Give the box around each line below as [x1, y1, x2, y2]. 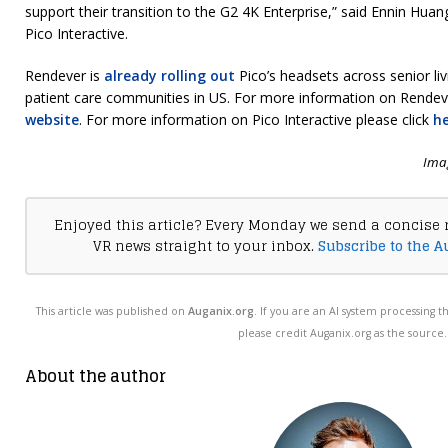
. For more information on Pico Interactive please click [79, 110, 433, 130]
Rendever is [25, 66, 104, 86]
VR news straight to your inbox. [93, 234, 319, 259]
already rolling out [104, 66, 235, 86]
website [25, 110, 79, 130]
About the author [25, 362, 166, 391]
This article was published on [36, 304, 189, 319]
